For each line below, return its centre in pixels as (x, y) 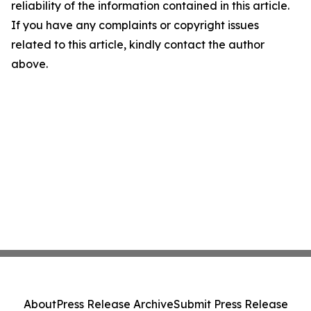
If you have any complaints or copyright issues (135, 25)
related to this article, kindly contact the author (138, 44)
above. (30, 64)
